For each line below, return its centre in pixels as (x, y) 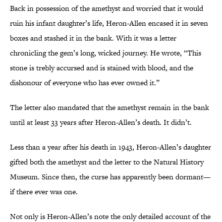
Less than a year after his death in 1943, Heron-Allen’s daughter (111, 147)
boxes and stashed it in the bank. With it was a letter (93, 38)
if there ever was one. (44, 192)
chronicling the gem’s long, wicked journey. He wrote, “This (106, 53)
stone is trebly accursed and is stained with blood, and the (102, 68)
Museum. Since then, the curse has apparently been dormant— (110, 177)
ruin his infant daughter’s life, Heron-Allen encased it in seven (109, 23)
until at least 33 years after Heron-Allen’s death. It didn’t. (102, 122)
